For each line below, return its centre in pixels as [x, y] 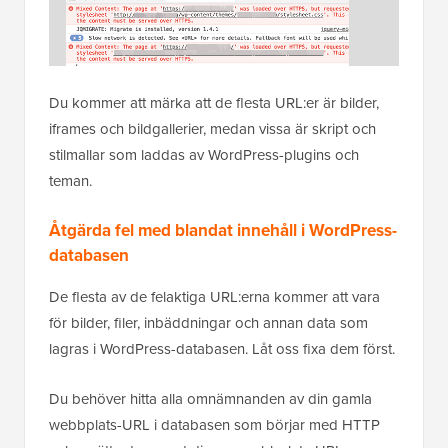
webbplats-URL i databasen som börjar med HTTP [214, 425]
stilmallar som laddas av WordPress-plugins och [204, 155]
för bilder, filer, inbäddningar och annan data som [208, 323]
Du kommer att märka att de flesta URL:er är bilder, [214, 103]
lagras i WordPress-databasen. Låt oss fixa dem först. [222, 349]
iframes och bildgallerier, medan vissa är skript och [212, 129]
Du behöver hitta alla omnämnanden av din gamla [210, 399]
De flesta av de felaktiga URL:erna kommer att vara [214, 297]
